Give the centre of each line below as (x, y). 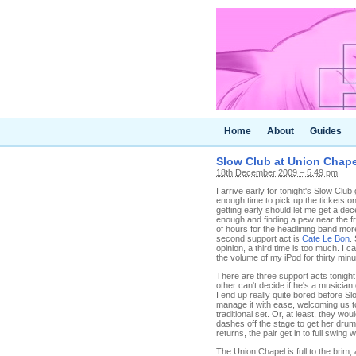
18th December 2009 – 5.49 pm (277, 172)
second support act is (259, 238)
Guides (326, 131)
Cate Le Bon (326, 238)
